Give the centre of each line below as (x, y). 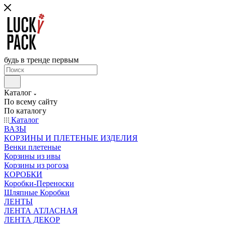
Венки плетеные (33, 147)
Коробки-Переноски (39, 183)
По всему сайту (31, 102)
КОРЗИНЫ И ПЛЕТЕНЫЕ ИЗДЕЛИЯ (71, 138)
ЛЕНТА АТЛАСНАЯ (41, 211)
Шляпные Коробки (37, 192)
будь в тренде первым (41, 60)
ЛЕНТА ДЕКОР (32, 220)
